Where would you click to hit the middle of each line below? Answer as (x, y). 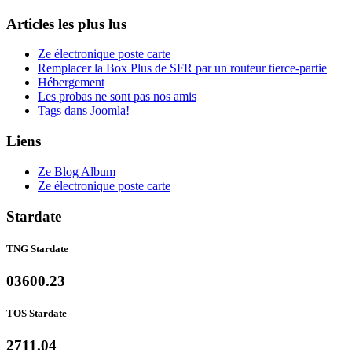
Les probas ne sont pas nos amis (117, 97)
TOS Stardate (37, 313)
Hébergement (71, 82)
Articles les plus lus (66, 24)
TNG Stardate (37, 248)
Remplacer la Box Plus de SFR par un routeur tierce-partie (182, 68)
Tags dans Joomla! (84, 111)
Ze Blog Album (77, 171)
